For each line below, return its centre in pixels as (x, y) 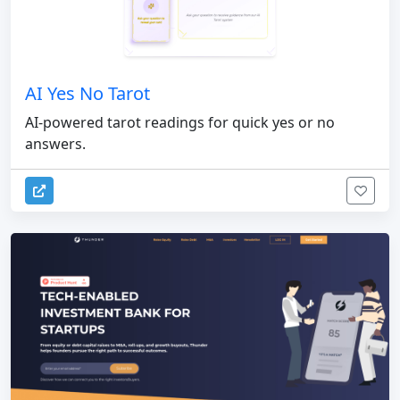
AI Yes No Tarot (87, 94)
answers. (55, 144)
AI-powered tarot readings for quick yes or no (180, 123)
